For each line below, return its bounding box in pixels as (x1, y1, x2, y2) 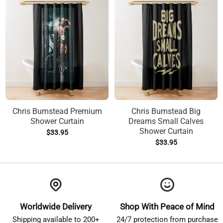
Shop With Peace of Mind (120, 202, 215, 212)
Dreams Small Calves (128, 116, 204, 126)
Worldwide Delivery (20, 202, 92, 212)
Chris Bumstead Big (131, 106, 201, 116)
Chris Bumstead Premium (12, 106, 102, 116)
